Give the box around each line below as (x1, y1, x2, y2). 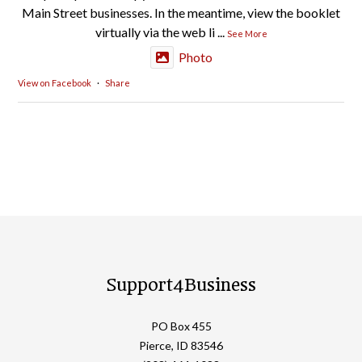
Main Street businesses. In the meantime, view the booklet (22, 4, 340, 20)
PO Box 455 (150, 318, 212, 333)
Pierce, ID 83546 (139, 338, 223, 352)
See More (226, 27, 267, 39)
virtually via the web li (95, 23, 215, 40)
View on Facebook (18, 77, 91, 88)
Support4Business (106, 274, 256, 295)
